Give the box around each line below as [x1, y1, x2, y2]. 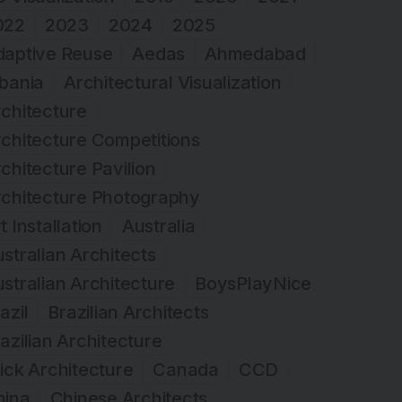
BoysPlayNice [195, 273, 312, 294]
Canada [153, 359, 219, 380]
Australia [121, 215, 196, 237]
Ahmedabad [205, 43, 306, 65]
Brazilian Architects [48, 301, 209, 323]
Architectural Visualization [64, 72, 282, 93]
